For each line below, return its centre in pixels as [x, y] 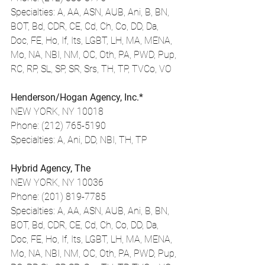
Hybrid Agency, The [51, 168]
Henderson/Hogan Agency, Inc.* [77, 97]
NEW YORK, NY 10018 [57, 112]
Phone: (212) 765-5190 [58, 126]
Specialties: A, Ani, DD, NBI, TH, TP [79, 140]
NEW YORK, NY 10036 [57, 182]
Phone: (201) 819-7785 [58, 197]
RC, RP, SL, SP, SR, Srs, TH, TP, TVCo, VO [91, 69]
